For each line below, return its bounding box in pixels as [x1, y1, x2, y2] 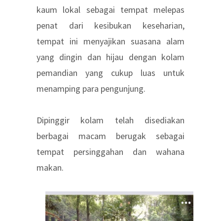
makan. [37, 162, 64, 174]
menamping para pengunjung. [37, 83, 146, 95]
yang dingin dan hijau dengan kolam [37, 51, 184, 63]
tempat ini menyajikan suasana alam [37, 36, 184, 47]
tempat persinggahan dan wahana [37, 146, 184, 158]
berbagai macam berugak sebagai [37, 130, 184, 142]
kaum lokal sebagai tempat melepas [37, 4, 184, 16]
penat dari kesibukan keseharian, [37, 20, 184, 32]
